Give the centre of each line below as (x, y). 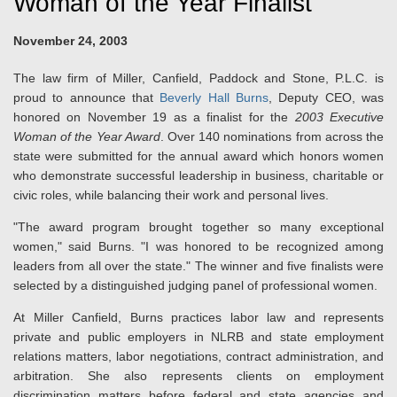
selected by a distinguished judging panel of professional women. (195, 285)
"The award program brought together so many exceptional (198, 227)
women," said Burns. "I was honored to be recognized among (198, 246)
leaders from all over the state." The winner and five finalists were (198, 266)
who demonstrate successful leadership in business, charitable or (198, 175)
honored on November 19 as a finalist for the (154, 117)
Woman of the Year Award (87, 136)
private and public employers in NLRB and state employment (198, 337)
